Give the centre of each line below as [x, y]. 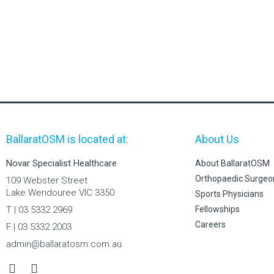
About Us [217, 139]
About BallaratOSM [233, 163]
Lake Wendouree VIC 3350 [60, 193]
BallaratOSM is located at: [67, 139]
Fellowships [218, 209]
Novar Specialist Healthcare [61, 163]
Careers [211, 224]
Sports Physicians [230, 194]
